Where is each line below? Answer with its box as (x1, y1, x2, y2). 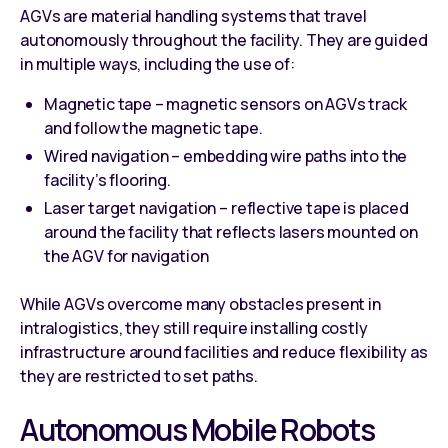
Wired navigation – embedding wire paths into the (44, 144, 408, 167)
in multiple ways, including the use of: (20, 52, 295, 75)
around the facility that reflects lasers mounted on (44, 220, 418, 243)
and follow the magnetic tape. (44, 116, 263, 139)
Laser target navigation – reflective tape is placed (44, 196, 409, 219)
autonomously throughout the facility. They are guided (20, 28, 428, 51)
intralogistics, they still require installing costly (20, 316, 368, 339)
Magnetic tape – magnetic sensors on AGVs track (44, 92, 407, 115)
